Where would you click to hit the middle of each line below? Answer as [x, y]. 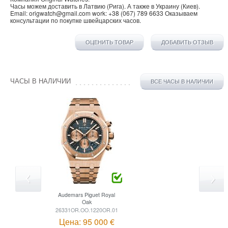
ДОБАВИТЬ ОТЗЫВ [188, 42]
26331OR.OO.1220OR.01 [87, 210]
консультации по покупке [46, 20]
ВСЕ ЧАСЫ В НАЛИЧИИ [182, 81]
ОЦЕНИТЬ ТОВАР [110, 42]
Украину [167, 6]
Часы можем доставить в [47, 6]
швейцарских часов [111, 20]
